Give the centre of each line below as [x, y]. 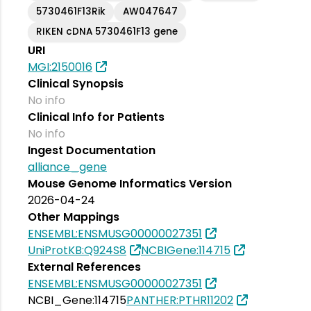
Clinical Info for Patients [96, 117]
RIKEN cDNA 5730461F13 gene [107, 32]
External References [84, 267]
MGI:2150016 [60, 67]
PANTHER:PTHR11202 [180, 300]
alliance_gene [67, 167]
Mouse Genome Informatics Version [130, 184]
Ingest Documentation [92, 150]
